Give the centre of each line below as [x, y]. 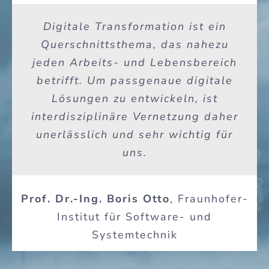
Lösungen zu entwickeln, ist [134, 99]
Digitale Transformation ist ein [134, 27]
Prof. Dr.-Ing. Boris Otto [95, 198]
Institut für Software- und [134, 216]
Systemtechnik [134, 234]
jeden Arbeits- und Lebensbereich [134, 63]
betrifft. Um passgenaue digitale [134, 81]
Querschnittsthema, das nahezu [134, 45]
